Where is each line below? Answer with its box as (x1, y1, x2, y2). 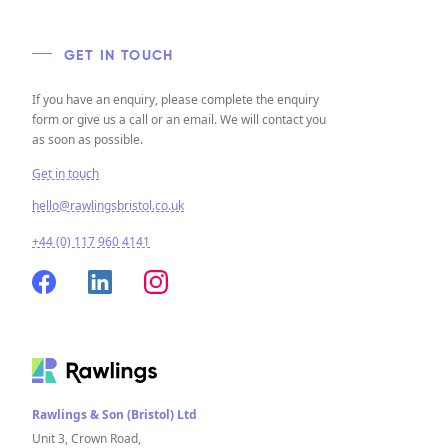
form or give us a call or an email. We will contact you (32, 110, 326, 128)
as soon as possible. (32, 130, 143, 148)
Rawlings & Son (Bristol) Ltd (32, 405, 197, 423)
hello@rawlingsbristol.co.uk (32, 196, 184, 214)
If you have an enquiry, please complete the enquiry (32, 90, 319, 108)
